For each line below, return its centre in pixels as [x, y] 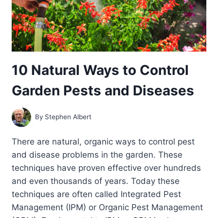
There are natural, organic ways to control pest [103, 141]
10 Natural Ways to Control [100, 70]
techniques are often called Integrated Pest [96, 194]
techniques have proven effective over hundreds [106, 168]
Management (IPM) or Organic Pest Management [107, 207]
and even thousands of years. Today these [96, 181]
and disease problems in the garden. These [97, 154]
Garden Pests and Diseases [103, 91]
